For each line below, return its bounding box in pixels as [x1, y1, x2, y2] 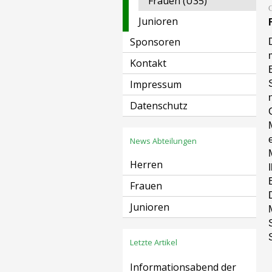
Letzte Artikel [130, 237, 177, 248]
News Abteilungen [130, 135, 197, 146]
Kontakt [130, 56, 166, 70]
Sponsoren [130, 35, 180, 49]
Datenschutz [130, 99, 188, 112]
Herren [130, 158, 163, 171]
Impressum [130, 78, 182, 91]
